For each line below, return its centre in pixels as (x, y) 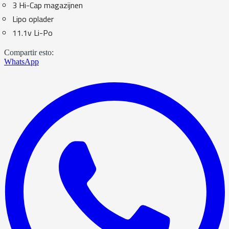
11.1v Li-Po (32, 32)
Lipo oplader (33, 19)
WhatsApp (21, 61)
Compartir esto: (29, 52)
